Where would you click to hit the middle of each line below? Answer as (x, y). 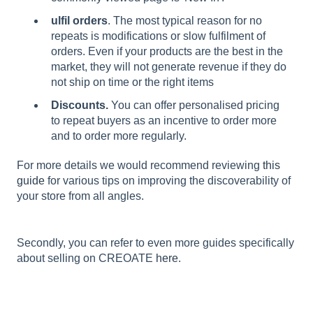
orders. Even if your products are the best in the (167, 52)
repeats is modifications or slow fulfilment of (158, 36)
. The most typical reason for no (185, 21)
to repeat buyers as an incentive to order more (164, 121)
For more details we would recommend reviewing (140, 166)
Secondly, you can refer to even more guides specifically (155, 242)
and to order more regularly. (120, 136)
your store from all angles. (80, 196)
